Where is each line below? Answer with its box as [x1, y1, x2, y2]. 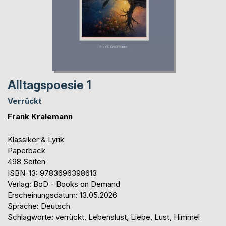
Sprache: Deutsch [8, 201, 70, 211]
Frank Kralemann [8, 111, 73, 121]
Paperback [8, 145, 45, 155]
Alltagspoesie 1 [8, 78, 91, 92]
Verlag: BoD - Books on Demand [8, 179, 120, 189]
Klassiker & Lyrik [8, 134, 64, 144]
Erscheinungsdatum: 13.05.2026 [8, 190, 117, 200]
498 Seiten [8, 156, 45, 166]
